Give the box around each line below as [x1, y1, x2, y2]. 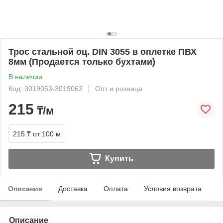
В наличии [8, 72, 42, 81]
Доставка [58, 184, 88, 193]
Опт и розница [95, 84, 142, 93]
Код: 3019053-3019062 [8, 84, 83, 93]
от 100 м [33, 129, 61, 138]
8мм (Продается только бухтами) [8, 56, 155, 67]
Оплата [104, 184, 128, 193]
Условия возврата [144, 184, 202, 193]
